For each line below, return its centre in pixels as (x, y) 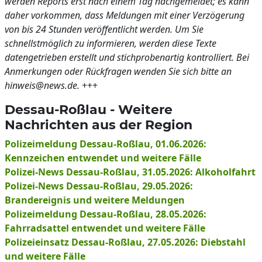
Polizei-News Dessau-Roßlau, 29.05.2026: (99, 186)
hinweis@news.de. (42, 85)
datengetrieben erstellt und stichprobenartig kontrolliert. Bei (127, 57)
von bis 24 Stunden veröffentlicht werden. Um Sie (104, 29)
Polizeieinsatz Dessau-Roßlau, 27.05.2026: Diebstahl (125, 242)
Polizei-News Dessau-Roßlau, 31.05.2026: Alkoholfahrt (130, 172)
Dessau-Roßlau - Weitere (89, 109)
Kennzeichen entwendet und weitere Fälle (103, 158)
